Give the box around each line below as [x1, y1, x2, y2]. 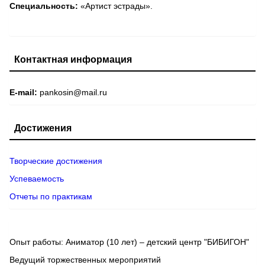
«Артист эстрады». [78, 1, 153, 11]
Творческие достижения [9, 156, 102, 166]
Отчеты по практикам [9, 192, 92, 202]
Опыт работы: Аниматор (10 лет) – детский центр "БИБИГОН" [9, 237, 249, 247]
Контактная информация [14, 54, 132, 65]
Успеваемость [9, 174, 64, 184]
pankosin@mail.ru [40, 88, 107, 98]
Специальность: [9, 1, 78, 11]
